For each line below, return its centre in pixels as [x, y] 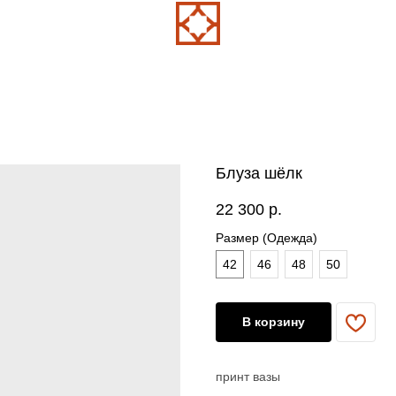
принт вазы [248, 377]
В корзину [274, 322]
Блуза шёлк [259, 173]
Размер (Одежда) [267, 238]
